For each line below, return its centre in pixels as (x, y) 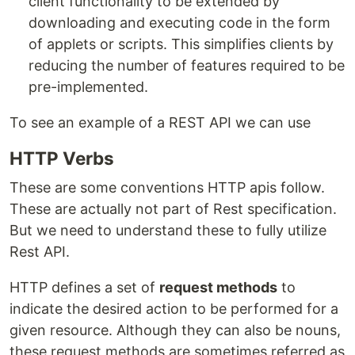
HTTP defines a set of (84, 287)
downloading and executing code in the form (179, 23)
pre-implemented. (88, 87)
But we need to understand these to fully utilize (168, 230)
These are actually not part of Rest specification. (173, 209)
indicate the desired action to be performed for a (174, 309)
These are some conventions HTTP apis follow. (167, 187)
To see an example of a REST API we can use (160, 122)
